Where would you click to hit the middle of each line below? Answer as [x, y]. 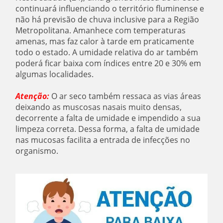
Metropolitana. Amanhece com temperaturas [101, 30]
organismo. [37, 151]
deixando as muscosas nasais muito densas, [99, 107]
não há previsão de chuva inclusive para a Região [108, 19]
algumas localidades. [55, 74]
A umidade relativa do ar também [135, 52]
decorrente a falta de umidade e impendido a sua [108, 118]
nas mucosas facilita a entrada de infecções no [103, 140]
